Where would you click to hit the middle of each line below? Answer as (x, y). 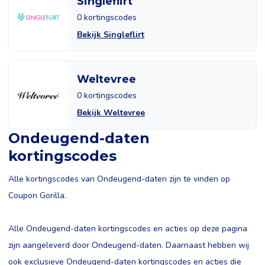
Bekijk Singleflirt (111, 35)
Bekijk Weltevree (111, 113)
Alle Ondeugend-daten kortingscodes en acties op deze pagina (128, 229)
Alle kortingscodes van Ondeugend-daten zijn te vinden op (119, 179)
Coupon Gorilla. (37, 195)
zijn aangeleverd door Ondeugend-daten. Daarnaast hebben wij (129, 245)
